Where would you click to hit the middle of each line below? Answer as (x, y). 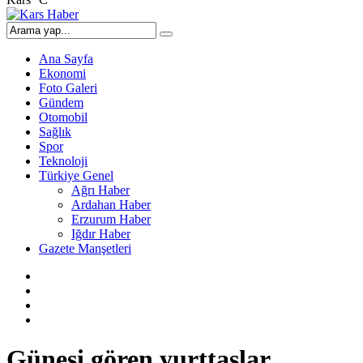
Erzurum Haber (111, 219)
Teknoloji (63, 161)
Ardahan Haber (111, 205)
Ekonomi (62, 73)
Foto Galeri (68, 88)
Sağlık (55, 132)
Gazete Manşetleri (85, 248)
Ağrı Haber (100, 190)
